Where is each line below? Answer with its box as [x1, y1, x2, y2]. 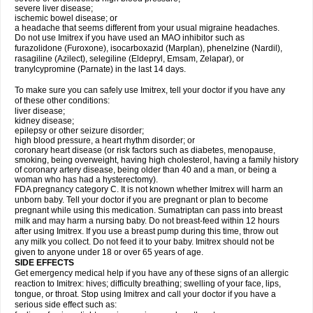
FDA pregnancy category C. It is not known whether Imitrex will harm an [15, 184, 283, 194]
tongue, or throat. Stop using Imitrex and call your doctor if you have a [15, 289, 276, 299]
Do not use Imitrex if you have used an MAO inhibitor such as [15, 33, 245, 43]
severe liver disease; [15, 3, 93, 13]
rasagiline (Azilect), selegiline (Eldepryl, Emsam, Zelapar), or [15, 54, 244, 64]
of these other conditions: [15, 96, 110, 105]
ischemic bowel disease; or [15, 13, 117, 23]
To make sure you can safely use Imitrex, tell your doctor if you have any [15, 85, 285, 95]
